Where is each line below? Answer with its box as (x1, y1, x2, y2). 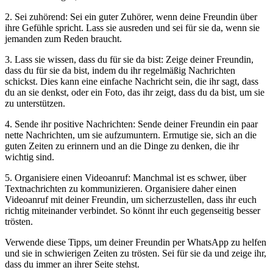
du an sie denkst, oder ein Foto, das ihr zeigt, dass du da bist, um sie (5, 87, 264, 98)
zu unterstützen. (5, 98, 65, 109)
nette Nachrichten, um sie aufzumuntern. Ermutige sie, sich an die (5, 130, 257, 141)
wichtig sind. (5, 152, 54, 163)
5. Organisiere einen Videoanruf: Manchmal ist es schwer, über (5, 172, 246, 183)
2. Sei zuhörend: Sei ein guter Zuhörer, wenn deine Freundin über (5, 12, 257, 23)
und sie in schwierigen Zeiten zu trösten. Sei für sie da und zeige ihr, (5, 248, 266, 259)
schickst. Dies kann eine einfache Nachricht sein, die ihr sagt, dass (5, 76, 258, 87)
